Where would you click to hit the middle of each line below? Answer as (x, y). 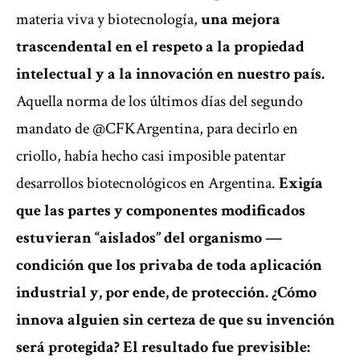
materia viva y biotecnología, (108, 20)
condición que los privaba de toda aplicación (169, 266)
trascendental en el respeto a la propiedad (160, 47)
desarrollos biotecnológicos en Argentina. (147, 184)
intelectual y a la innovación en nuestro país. (170, 74)
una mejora (241, 20)
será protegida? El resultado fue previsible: (163, 348)
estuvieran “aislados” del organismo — (149, 238)
